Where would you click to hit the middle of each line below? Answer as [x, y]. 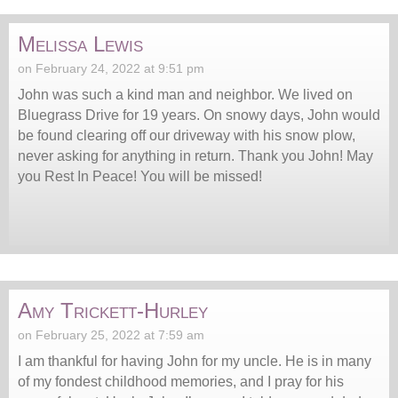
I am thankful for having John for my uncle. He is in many [195, 361]
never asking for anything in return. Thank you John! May [195, 155]
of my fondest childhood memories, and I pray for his [181, 381]
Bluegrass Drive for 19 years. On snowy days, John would [199, 115]
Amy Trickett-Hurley [113, 310]
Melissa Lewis [80, 44]
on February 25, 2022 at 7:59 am [111, 334]
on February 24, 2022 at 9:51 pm [111, 68]
